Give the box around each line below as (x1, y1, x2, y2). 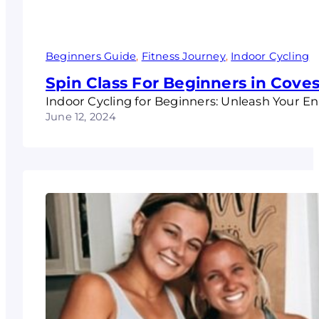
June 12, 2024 (46, 110, 116, 123)
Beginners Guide (46, 49, 137, 63)
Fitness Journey (141, 49, 226, 63)
